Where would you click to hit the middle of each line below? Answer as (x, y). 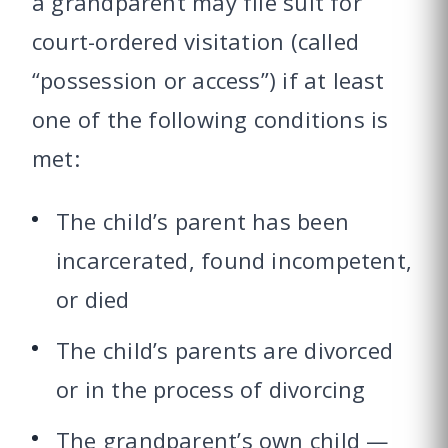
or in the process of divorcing (211, 389)
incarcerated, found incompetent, (234, 260)
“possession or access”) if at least (208, 80)
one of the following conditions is (210, 119)
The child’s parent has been (202, 221)
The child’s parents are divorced (225, 350)
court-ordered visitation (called (196, 41)
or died (93, 299)
